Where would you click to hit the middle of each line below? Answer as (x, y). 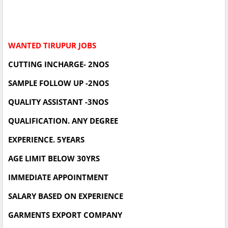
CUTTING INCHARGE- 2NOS (59, 64)
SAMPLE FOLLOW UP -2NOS (59, 83)
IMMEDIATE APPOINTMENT (58, 177)
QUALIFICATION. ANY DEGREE (63, 121)
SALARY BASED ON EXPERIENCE (66, 196)
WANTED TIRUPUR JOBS (52, 46)
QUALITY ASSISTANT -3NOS (58, 102)
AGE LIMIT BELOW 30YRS (54, 159)
